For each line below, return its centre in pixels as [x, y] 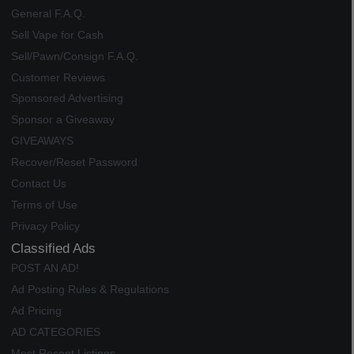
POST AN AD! [45, 269]
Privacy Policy [45, 226]
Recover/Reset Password [74, 162]
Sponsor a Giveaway [62, 120]
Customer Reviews [58, 77]
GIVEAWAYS [42, 141]
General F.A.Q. [48, 13]
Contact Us [38, 183]
